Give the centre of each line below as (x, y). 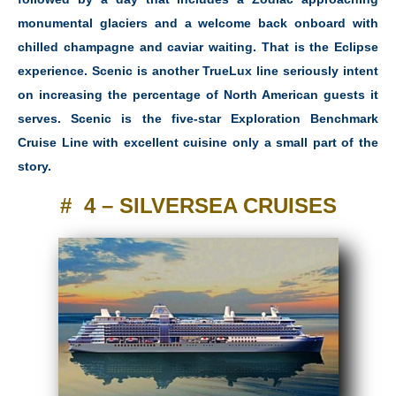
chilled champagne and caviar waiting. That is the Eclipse (198, 47)
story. (34, 167)
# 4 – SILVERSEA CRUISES (198, 205)
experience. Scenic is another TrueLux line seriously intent (198, 71)
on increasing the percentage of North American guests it (198, 95)
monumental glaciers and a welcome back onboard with (198, 23)
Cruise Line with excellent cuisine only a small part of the (198, 143)
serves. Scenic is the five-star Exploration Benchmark (198, 119)
